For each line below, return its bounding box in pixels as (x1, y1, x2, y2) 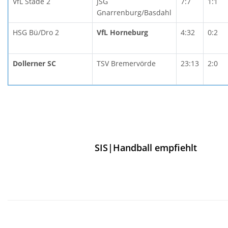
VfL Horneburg (97, 27, 148, 37)
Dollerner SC (13, 58, 56, 68)
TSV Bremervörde (97, 58, 156, 68)
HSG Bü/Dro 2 (13, 27, 59, 37)
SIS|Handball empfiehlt (94, 141, 197, 154)
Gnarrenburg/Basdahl (97, 7, 172, 17)
